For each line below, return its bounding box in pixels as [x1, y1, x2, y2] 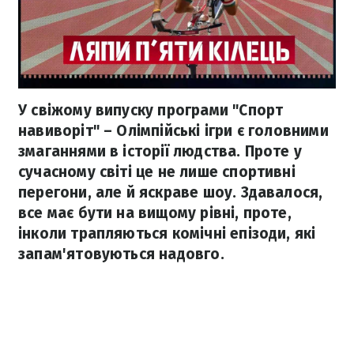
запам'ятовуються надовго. [18, 245, 224, 264]
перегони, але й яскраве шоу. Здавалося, [18, 183, 323, 202]
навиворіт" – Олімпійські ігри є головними [18, 122, 329, 141]
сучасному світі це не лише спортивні [18, 163, 296, 182]
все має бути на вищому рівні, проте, [18, 204, 292, 223]
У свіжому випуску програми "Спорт [18, 101, 284, 120]
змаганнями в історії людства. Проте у [18, 142, 303, 161]
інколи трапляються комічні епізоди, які [18, 224, 316, 243]
